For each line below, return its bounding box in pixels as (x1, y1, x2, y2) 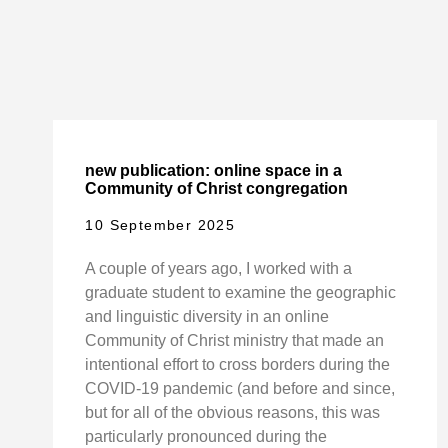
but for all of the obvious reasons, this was (85, 404, 381, 422)
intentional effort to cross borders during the (85, 356, 391, 374)
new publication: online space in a (85, 162, 343, 180)
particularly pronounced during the (85, 428, 328, 446)
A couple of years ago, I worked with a (85, 260, 353, 278)
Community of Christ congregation (85, 180, 349, 198)
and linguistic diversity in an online (85, 308, 330, 326)
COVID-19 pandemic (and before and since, (85, 380, 396, 398)
